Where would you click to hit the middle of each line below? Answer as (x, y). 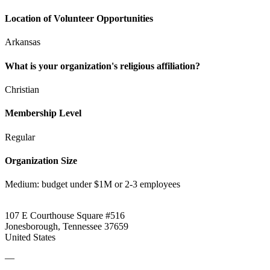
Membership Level (43, 113)
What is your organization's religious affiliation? (102, 66)
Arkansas (23, 42)
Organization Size (41, 160)
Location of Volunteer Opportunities (79, 19)
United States (30, 237)
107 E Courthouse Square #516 (65, 216)
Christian (22, 89)
